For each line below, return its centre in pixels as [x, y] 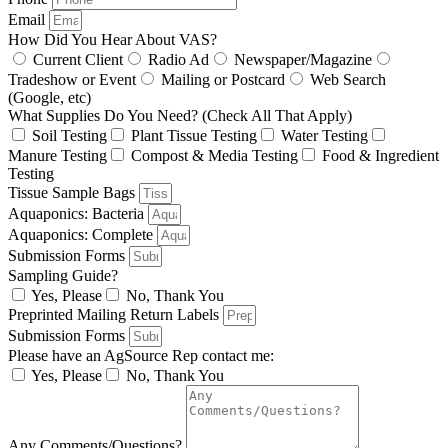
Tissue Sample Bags [73, 193]
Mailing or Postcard [223, 80]
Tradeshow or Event [72, 80]
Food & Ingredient [380, 156]
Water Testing [324, 136]
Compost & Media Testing [214, 156]
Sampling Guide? [63, 276]
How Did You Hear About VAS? [112, 40]
